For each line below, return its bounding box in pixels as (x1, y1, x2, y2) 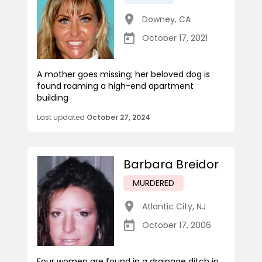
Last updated (37, 112, 85, 123)
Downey (142, 13, 175, 26)
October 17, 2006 (142, 219, 211, 232)
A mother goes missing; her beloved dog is (37, 68, 210, 81)
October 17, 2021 (142, 32, 208, 44)
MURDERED (133, 177, 174, 189)
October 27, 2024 (87, 112, 150, 123)
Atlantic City (142, 201, 192, 213)
